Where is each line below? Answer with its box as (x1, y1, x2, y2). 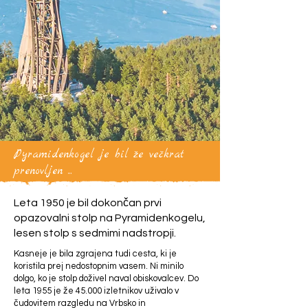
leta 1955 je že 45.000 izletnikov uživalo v (14, 286, 179, 296)
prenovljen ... (14, 164, 72, 179)
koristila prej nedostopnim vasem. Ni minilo (14, 261, 184, 271)
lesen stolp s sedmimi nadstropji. (14, 228, 176, 239)
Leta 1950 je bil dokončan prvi (14, 197, 162, 208)
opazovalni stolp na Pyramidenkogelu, (14, 212, 206, 223)
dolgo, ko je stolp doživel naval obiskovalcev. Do (14, 274, 199, 283)
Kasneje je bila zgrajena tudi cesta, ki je (14, 249, 177, 258)
